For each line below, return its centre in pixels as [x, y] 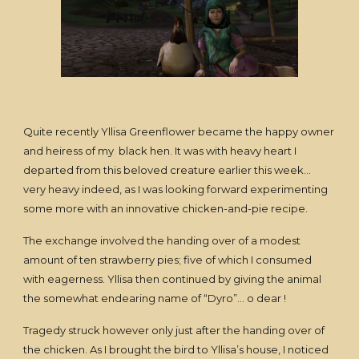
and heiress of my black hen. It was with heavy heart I [160, 151]
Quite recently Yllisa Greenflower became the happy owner [179, 132]
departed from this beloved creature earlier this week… [167, 170]
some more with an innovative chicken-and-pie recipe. [166, 209]
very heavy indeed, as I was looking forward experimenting [176, 190]
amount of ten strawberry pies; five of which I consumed [168, 260]
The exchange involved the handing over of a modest [162, 241]
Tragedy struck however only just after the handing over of [174, 331]
